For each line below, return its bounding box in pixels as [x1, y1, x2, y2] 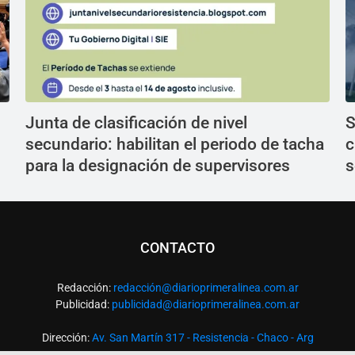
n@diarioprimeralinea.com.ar [155, 281, 299, 295]
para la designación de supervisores [25, 156, 290, 176]
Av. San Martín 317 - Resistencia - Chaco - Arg [91, 331, 314, 345]
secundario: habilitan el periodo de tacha [25, 135, 324, 155]
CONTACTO [140, 239, 215, 257]
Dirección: [41, 331, 92, 345]
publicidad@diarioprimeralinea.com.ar [112, 298, 300, 311]
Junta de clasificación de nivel [25, 113, 247, 133]
